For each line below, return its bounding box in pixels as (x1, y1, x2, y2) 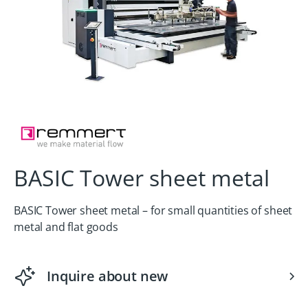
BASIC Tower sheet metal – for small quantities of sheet (14, 203, 293, 218)
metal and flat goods (14, 219, 118, 234)
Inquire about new (47, 267, 168, 285)
